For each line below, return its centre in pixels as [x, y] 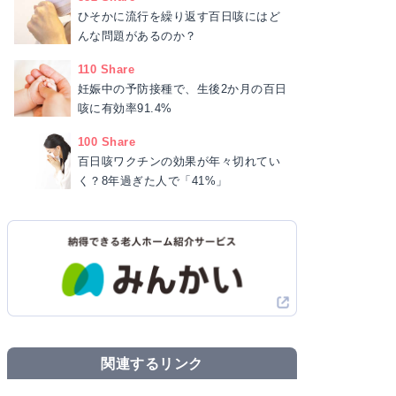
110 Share [107, 69]
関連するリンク [152, 363]
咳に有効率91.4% [125, 108]
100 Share [107, 141]
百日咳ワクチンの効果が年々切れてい [179, 161]
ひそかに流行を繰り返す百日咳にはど [179, 16]
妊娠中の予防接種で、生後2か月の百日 [183, 88]
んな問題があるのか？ [137, 35]
